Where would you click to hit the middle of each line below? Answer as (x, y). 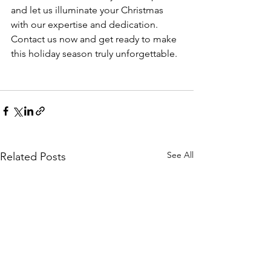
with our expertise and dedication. (86, 24)
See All (180, 155)
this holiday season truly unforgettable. (94, 54)
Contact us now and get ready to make (95, 39)
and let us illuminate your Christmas (88, 10)
